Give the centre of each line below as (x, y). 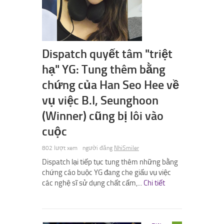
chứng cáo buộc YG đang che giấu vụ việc (106, 173)
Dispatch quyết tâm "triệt (107, 54)
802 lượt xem (60, 148)
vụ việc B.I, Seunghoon (100, 100)
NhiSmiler (126, 148)
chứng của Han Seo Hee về (110, 85)
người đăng (98, 148)
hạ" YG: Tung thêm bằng (104, 69)
